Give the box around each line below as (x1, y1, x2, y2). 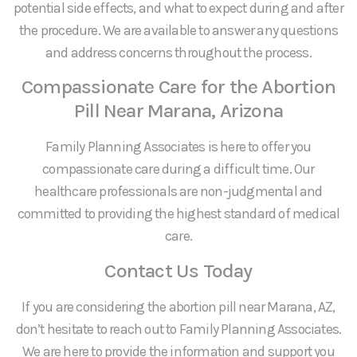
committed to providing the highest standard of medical (17, 206, 340, 222)
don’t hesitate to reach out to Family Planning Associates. (15, 320, 342, 337)
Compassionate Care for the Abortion (21, 75, 335, 99)
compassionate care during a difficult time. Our (42, 161, 315, 178)
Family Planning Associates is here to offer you (45, 139, 312, 155)
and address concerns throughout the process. (45, 44, 312, 61)
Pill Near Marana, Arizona (74, 99, 283, 123)
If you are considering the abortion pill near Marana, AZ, (22, 298, 335, 315)
